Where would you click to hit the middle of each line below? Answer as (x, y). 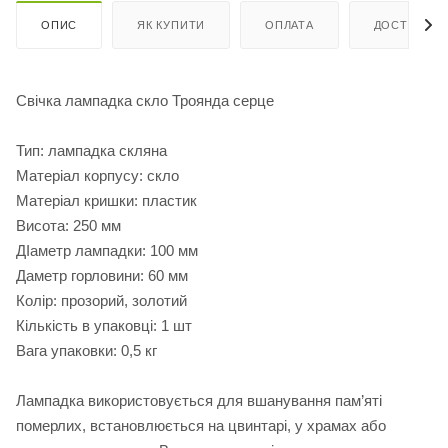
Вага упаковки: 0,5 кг (86, 351)
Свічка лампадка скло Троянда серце (145, 101)
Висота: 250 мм (68, 226)
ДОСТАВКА (406, 25)
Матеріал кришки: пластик (106, 201)
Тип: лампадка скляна (91, 151)
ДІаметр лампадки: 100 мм (107, 251)
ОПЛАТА (289, 25)
